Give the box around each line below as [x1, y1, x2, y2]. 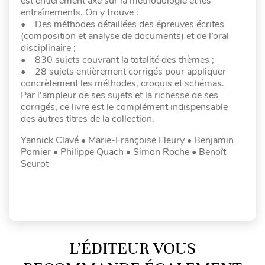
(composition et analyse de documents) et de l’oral [21, 29, 229, 43]
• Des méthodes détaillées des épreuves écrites [21, 17, 224, 31]
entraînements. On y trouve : [21, 5, 141, 19]
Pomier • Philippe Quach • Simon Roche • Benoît [21, 145, 226, 159]
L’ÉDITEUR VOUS [69, 238, 196, 258]
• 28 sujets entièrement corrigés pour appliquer [21, 64, 226, 78]
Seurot [21, 157, 51, 170]
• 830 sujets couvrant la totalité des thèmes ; [21, 53, 214, 66]
